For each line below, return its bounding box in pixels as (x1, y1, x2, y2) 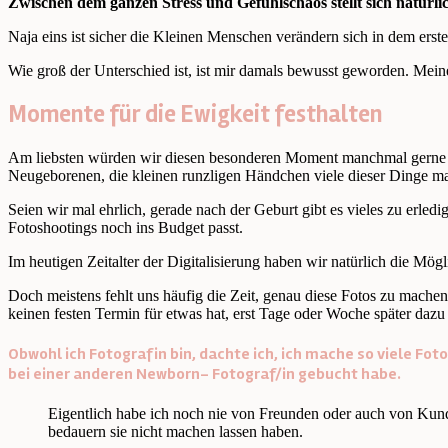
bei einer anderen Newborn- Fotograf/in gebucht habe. (8, 363, 401, 384)
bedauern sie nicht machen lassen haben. (48, 423, 303, 441)
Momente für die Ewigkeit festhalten (8, 99, 382, 129)
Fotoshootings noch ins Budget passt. (8, 218, 243, 236)
